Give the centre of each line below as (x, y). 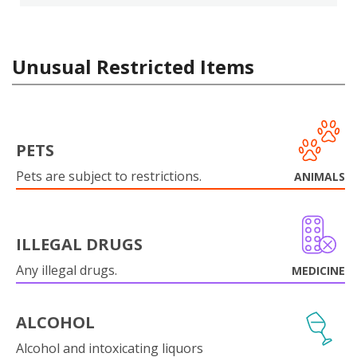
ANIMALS (320, 176)
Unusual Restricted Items (133, 66)
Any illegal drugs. (67, 270)
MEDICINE (318, 270)
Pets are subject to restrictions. (109, 176)
